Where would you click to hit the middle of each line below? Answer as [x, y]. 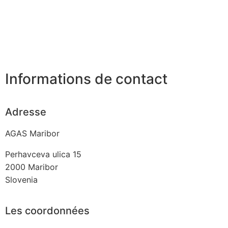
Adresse [26, 112]
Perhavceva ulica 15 [43, 154]
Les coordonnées [47, 210]
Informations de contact [86, 79]
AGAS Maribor [32, 133]
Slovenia [21, 179]
